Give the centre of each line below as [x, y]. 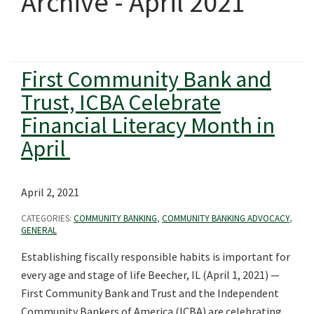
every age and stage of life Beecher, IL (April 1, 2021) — [150, 274]
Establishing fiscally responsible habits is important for [156, 256]
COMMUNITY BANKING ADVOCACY [226, 218]
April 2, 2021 [50, 192]
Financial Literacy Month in [148, 125]
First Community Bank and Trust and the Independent [150, 293]
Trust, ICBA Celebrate [121, 102]
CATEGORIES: [47, 218]
